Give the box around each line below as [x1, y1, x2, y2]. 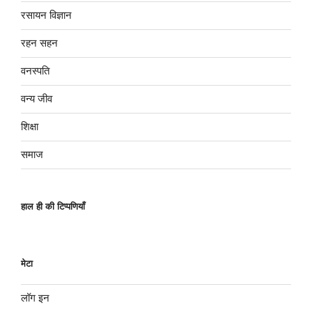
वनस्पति [21, 65, 49, 77]
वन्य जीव [21, 93, 52, 105]
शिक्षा [21, 120, 38, 133]
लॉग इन [21, 292, 49, 304]
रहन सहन [21, 37, 58, 49]
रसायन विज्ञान [21, 9, 72, 22]
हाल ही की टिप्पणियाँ [21, 201, 85, 212]
